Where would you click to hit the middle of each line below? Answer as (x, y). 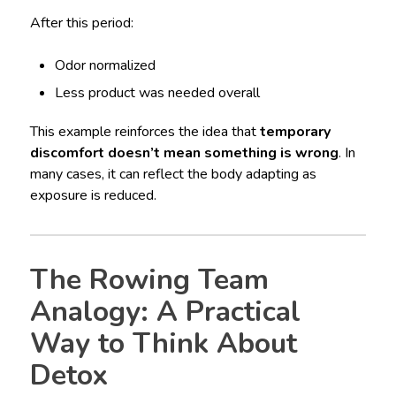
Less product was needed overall (158, 92)
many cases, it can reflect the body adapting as (173, 174)
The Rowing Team (149, 279)
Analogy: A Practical (165, 311)
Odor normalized (106, 65)
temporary (295, 131)
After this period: (81, 23)
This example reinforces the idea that (145, 131)
